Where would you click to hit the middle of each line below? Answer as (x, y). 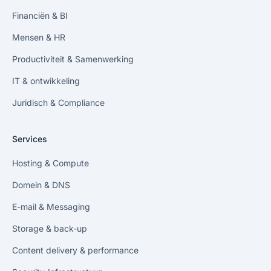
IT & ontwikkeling (46, 81)
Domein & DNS (41, 185)
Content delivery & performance (75, 250)
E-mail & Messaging (51, 207)
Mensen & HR (39, 37)
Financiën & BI (40, 15)
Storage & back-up (50, 228)
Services (30, 139)
